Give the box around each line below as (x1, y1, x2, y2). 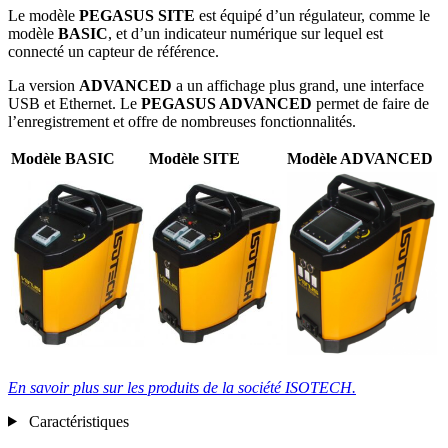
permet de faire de (312, 94, 429, 112)
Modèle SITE (149, 149, 240, 167)
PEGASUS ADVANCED (141, 94, 312, 112)
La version (8, 76, 79, 94)
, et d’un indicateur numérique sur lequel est (108, 24, 383, 42)
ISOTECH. (285, 378, 356, 396)
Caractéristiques (28, 412, 129, 430)
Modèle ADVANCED (287, 149, 433, 167)
